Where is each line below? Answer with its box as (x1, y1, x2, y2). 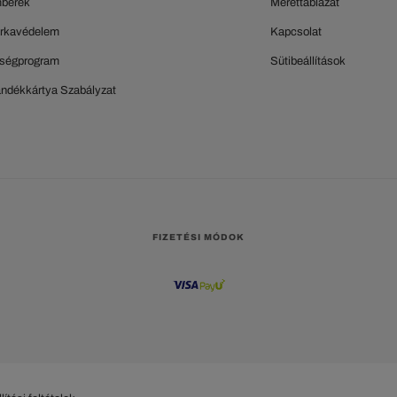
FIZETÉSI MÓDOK (152, 232, 245, 243)
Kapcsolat (269, 25, 322, 38)
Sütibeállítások (269, 54, 346, 67)
